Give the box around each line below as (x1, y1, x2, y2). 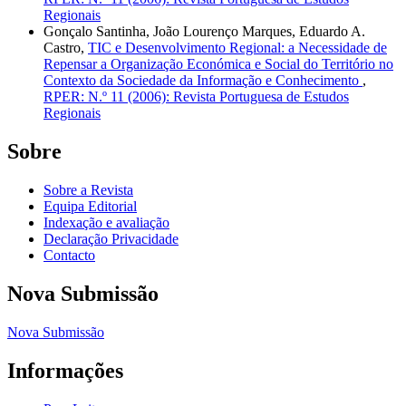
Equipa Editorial (43, 198, 137, 215)
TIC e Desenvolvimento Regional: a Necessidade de (88, 40, 387, 56)
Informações (7, 358, 123, 382)
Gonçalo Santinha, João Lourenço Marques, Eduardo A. (43, 24, 365, 40)
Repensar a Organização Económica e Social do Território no (43, 56, 393, 72)
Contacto (43, 247, 95, 264)
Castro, (43, 40, 88, 56)
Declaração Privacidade (43, 231, 179, 247)
